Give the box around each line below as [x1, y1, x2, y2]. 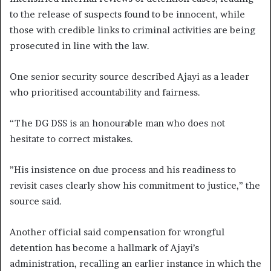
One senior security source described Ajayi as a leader [10, 70, 249, 82]
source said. [10, 195, 62, 207]
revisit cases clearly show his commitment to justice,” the [10, 179, 260, 191]
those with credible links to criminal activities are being [10, 24, 255, 36]
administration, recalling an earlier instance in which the [10, 257, 261, 269]
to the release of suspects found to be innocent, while [10, 8, 245, 20]
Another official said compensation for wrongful [10, 226, 224, 238]
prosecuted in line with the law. [10, 39, 149, 51]
